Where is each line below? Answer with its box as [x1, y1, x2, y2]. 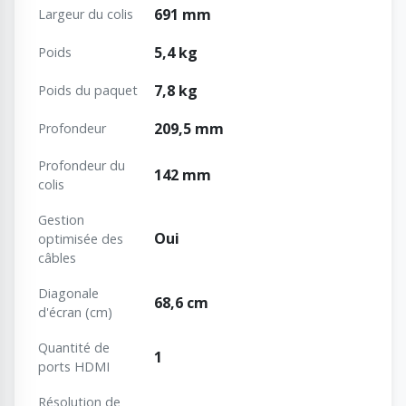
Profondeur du [38, 157, 125, 175]
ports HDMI [38, 358, 110, 376]
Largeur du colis [38, 5, 133, 24]
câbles [38, 249, 76, 267]
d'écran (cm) [38, 304, 112, 322]
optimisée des [38, 230, 123, 248]
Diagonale [38, 285, 99, 303]
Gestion [38, 211, 84, 229]
